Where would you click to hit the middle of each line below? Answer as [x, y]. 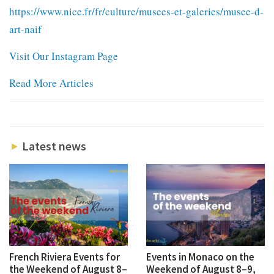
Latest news [53, 146]
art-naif [25, 29]
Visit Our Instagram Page [64, 56]
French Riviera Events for [65, 257]
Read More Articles [51, 83]
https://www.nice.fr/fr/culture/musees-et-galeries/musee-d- [136, 11]
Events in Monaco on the [200, 257]
